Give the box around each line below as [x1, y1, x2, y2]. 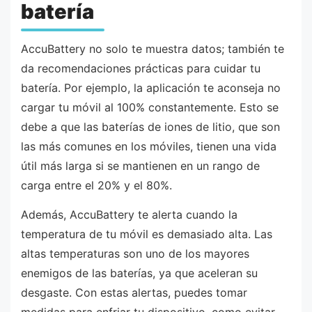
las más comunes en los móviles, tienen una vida [21, 139, 276, 154]
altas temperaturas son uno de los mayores [21, 246, 249, 260]
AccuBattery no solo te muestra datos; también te [21, 42, 284, 56]
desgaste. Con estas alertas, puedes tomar [21, 285, 247, 299]
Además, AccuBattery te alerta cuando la [21, 207, 237, 221]
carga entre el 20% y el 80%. [21, 178, 172, 193]
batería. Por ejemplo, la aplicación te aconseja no [21, 81, 281, 95]
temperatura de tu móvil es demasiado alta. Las [21, 226, 272, 241]
